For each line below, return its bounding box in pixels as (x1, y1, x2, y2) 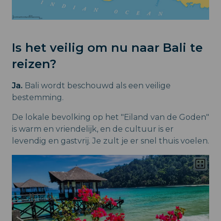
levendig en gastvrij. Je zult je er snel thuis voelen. (12, 136, 209, 146)
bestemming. (12, 93, 64, 103)
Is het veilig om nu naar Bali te (12, 40, 203, 55)
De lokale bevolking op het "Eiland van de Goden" (12, 112, 209, 122)
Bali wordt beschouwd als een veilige (23, 81, 171, 91)
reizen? (12, 57, 56, 72)
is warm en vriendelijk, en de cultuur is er (12, 124, 174, 134)
